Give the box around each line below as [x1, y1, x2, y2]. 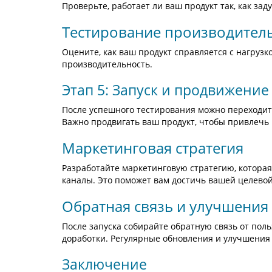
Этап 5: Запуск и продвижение [62, 80, 269, 100]
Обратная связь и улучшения [62, 196, 268, 216]
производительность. [62, 58, 152, 70]
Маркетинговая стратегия [62, 138, 243, 158]
